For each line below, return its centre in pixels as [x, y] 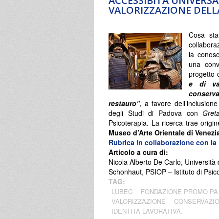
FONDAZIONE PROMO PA [179, 191]
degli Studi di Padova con [156, 113]
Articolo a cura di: [139, 152]
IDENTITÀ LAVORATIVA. [147, 211]
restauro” [124, 103]
